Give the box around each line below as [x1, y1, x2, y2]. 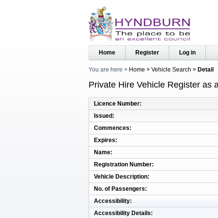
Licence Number [94, 100, 140, 107]
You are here [89, 66, 123, 73]
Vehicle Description [94, 173, 147, 180]
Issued [94, 112, 112, 119]
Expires [94, 136, 115, 144]
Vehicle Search [151, 66, 191, 73]
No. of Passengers [94, 185, 145, 192]
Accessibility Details [94, 209, 151, 217]
